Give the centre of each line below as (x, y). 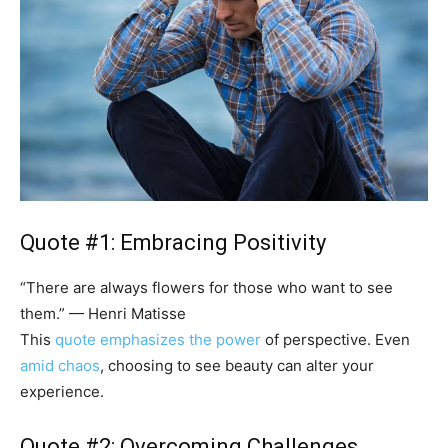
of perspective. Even (335, 340)
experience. (62, 392)
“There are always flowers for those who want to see (206, 288)
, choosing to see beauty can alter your (237, 366)
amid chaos (60, 366)
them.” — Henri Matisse (103, 314)
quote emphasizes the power (158, 340)
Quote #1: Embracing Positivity (173, 243)
